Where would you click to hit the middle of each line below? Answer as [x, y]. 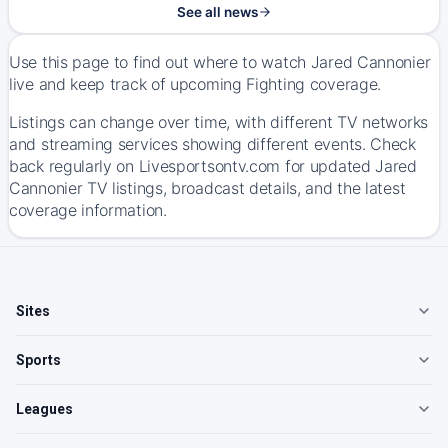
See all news [217, 12]
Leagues [44, 409]
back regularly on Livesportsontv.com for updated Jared [213, 166]
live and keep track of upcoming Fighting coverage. [195, 84]
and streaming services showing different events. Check [212, 144]
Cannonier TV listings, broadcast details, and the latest [207, 188]
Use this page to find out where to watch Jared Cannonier [220, 62]
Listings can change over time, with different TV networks [218, 122]
